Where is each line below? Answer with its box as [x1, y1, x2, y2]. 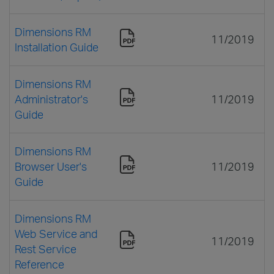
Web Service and [15, 226, 97, 240]
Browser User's [15, 159, 87, 173]
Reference [15, 257, 64, 271]
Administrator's [15, 92, 88, 106]
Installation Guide [15, 40, 98, 54]
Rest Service [15, 242, 76, 256]
